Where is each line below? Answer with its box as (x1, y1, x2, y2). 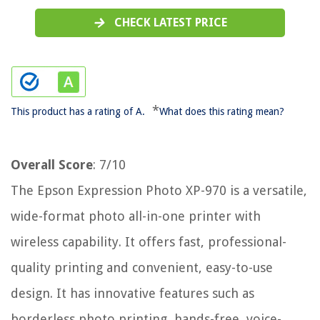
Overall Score (11, 157, 93, 173)
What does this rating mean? (159, 106, 284, 118)
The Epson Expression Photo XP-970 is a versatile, (11, 183, 307, 199)
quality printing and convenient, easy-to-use (11, 260, 273, 276)
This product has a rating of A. (11, 106, 145, 118)
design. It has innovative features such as (11, 286, 254, 301)
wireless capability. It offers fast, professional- (11, 234, 286, 250)
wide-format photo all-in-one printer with (11, 209, 261, 224)
